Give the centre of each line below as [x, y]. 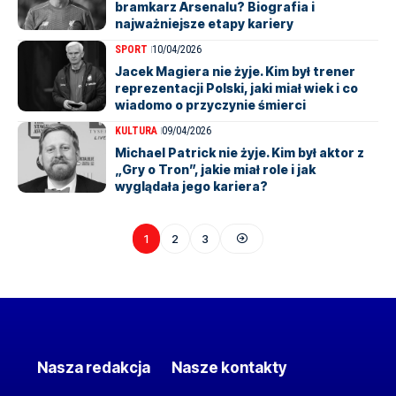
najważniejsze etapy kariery [204, 23]
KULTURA [136, 131]
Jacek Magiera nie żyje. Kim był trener [235, 71]
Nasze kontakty [229, 368]
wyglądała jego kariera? [191, 186]
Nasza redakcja [94, 368]
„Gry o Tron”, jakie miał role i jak [215, 169]
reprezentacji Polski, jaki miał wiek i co [236, 88]
